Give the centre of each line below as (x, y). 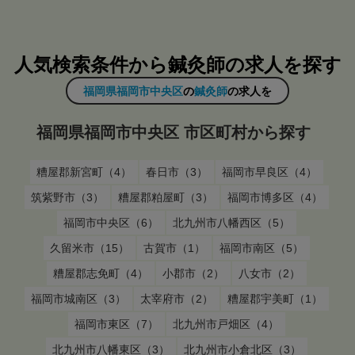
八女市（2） (269, 273)
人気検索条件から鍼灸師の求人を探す (177, 65)
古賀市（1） (174, 248)
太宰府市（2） (177, 299)
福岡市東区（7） (116, 324)
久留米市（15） (90, 248)
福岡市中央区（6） (111, 223)
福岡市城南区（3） (78, 299)
